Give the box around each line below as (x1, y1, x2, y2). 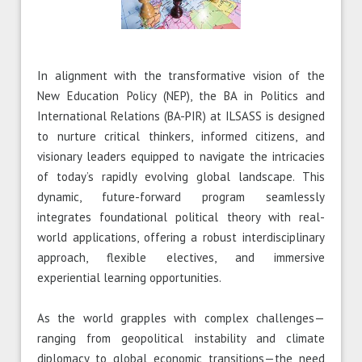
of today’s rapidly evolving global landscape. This (37, 169, 325, 185)
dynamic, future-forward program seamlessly (37, 189, 325, 205)
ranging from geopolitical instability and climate (37, 330, 325, 347)
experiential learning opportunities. (37, 270, 222, 286)
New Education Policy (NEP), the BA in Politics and (37, 88, 325, 104)
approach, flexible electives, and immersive (37, 250, 325, 266)
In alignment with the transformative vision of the (37, 68, 325, 84)
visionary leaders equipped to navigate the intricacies (37, 149, 325, 165)
